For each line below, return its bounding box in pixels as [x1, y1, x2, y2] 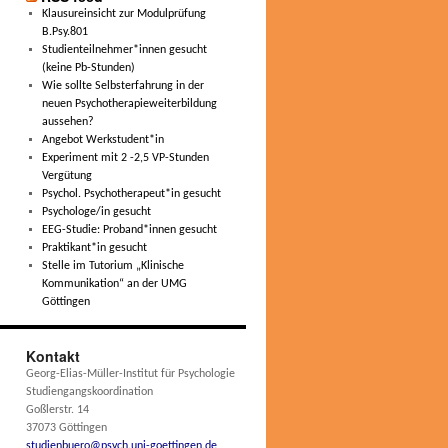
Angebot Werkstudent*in [41, 134, 164, 146]
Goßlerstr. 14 [26, 404, 89, 416]
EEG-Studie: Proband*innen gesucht [41, 224, 217, 236]
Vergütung [41, 170, 92, 182]
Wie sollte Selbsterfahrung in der [41, 80, 204, 92]
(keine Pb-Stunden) [41, 62, 135, 74]
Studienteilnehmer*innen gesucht [41, 44, 207, 56]
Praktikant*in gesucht [41, 242, 147, 254]
